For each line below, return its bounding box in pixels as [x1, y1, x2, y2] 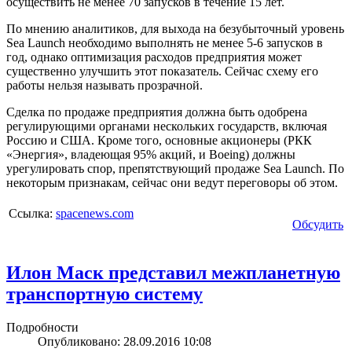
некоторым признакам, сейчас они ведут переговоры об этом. [6, 176, 338, 190]
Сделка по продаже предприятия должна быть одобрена [6, 105, 307, 119]
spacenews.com [56, 207, 134, 221]
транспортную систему [6, 284, 203, 305]
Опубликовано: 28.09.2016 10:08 [38, 335, 211, 349]
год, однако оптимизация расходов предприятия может [6, 50, 302, 64]
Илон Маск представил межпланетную [6, 262, 340, 284]
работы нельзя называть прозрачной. [6, 79, 203, 93]
